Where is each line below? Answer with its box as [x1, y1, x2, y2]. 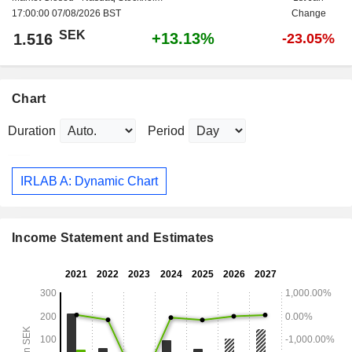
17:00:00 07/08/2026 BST [12, 8, 121, 20]
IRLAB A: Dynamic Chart [20, 174, 158, 188]
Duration [8, 124, 56, 138]
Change [291, 8, 326, 20]
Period [148, 124, 185, 138]
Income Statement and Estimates [12, 231, 214, 245]
